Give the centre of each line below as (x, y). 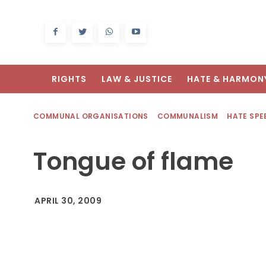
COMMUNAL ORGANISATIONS (91, 116)
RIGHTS (69, 79)
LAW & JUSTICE (137, 79)
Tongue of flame (133, 161)
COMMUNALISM (188, 116)
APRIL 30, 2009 (68, 201)
